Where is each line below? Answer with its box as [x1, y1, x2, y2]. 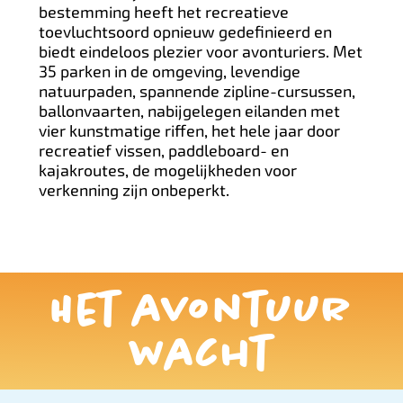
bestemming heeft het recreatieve [38, 2, 289, 22]
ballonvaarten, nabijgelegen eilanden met [38, 101, 340, 121]
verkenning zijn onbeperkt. [38, 180, 229, 200]
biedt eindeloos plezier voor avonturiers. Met [38, 41, 363, 61]
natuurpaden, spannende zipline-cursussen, [38, 81, 355, 101]
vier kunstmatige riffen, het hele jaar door [38, 121, 340, 140]
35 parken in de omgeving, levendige [38, 61, 300, 81]
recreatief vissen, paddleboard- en [38, 140, 289, 160]
